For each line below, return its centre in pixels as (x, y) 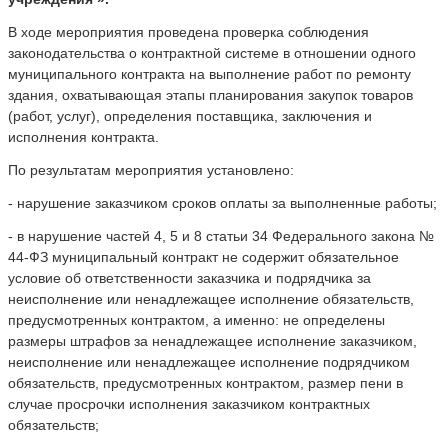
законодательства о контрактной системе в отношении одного (212, 52)
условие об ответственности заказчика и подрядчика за (189, 277)
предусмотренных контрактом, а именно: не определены (196, 319)
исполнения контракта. (83, 136)
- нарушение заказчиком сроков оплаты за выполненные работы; (222, 202)
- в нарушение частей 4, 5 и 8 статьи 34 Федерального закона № (221, 235)
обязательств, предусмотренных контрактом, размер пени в (205, 382)
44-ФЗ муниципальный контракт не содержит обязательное (203, 256)
